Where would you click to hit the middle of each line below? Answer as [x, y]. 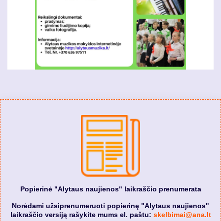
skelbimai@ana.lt [182, 214]
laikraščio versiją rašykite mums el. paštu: [82, 214]
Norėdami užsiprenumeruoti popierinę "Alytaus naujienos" [110, 205]
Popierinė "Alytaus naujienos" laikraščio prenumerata [110, 189]
